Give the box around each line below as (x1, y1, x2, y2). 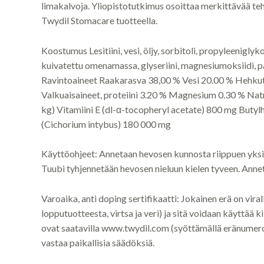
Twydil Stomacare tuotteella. (41, 15, 157, 27)
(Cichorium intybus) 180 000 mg (41, 118, 171, 130)
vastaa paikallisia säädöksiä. (41, 237, 154, 249)
